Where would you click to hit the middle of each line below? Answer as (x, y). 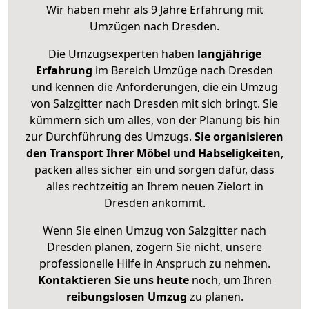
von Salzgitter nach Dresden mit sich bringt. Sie (154, 104)
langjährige (229, 54)
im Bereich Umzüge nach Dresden (183, 71)
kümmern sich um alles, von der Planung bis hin (154, 120)
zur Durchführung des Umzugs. (110, 137)
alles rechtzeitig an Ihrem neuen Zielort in (154, 187)
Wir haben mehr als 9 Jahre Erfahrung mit (154, 10)
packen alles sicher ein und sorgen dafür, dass (154, 170)
